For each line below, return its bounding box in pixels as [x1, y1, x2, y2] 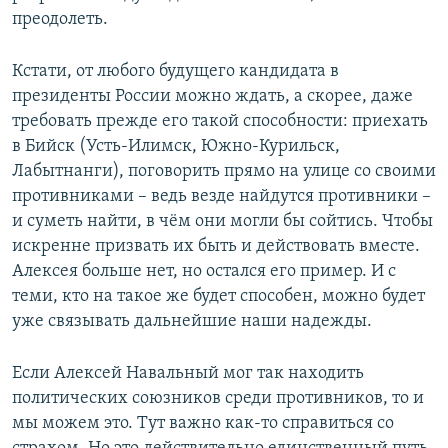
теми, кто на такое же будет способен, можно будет [12, 286, 425, 306]
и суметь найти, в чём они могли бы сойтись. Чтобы [12, 211, 433, 231]
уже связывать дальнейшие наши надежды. [12, 311, 372, 331]
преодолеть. [12, 9, 108, 29]
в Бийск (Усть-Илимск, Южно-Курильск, [12, 136, 340, 156]
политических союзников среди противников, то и [12, 388, 424, 408]
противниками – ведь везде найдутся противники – [12, 186, 431, 206]
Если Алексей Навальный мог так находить [12, 363, 364, 383]
